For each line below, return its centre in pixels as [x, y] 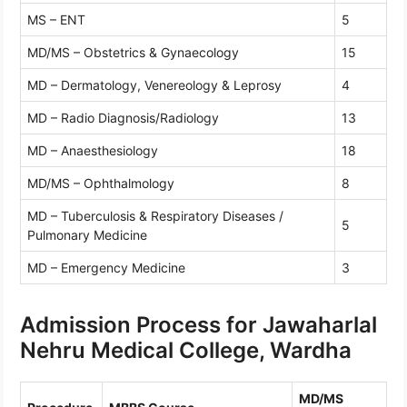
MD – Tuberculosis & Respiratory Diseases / [155, 215]
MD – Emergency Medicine [106, 267]
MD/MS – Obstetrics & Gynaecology [133, 52]
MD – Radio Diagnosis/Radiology [123, 117]
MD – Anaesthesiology [93, 150]
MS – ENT [56, 19]
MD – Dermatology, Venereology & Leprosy [154, 84]
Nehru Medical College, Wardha [186, 350]
